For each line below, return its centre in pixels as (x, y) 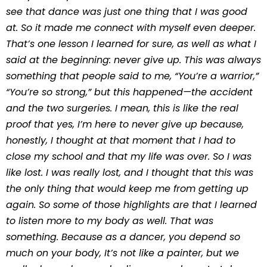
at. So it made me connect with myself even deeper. (131, 28)
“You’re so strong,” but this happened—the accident (129, 92)
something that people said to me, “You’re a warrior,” (132, 76)
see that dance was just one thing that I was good (127, 12)
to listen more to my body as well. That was (110, 221)
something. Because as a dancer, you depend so (123, 237)
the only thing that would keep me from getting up (127, 189)
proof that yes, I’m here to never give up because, (125, 124)
